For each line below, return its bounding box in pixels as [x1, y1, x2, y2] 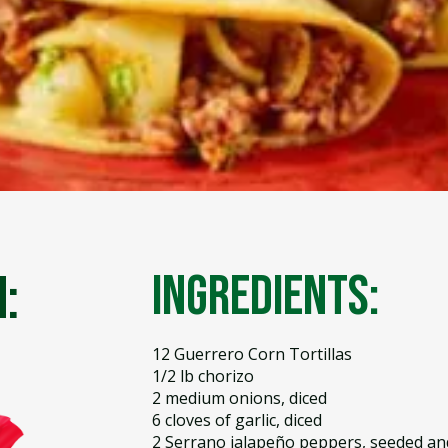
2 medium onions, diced [151, 387, 327, 409]
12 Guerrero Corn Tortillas [151, 343, 352, 365]
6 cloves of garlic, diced [151, 409, 322, 431]
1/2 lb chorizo [151, 365, 254, 387]
